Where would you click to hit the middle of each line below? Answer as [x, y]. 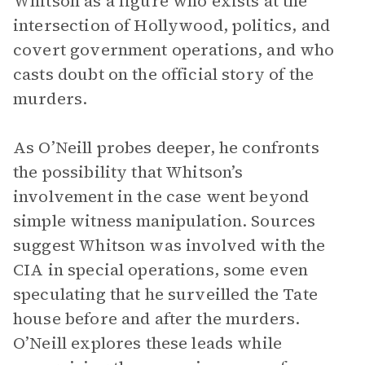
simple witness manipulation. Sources [165, 221]
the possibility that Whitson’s [128, 172]
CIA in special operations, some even [161, 270]
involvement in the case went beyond [161, 196]
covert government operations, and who [174, 50]
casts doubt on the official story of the [163, 74]
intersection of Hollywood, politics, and [172, 25]
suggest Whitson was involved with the [169, 245]
